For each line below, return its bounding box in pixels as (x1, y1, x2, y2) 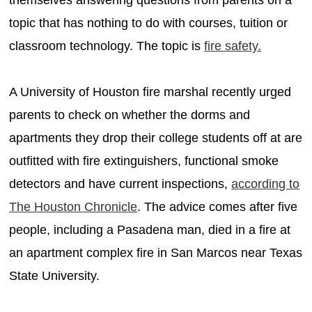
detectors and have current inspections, (9, 176, 232, 191)
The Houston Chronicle (9, 199, 138, 214)
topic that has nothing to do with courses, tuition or (9, 15, 288, 30)
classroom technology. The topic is (9, 38, 205, 53)
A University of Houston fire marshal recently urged (9, 84, 292, 99)
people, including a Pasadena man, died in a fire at (9, 222, 291, 237)
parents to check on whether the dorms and (9, 107, 251, 122)
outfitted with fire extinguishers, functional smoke (9, 153, 279, 168)
